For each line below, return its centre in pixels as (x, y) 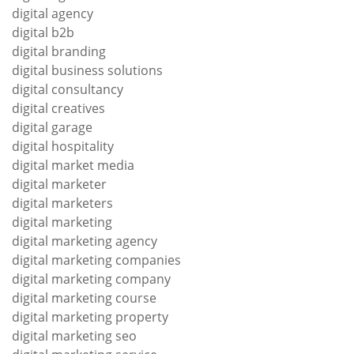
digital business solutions (87, 70)
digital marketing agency (85, 241)
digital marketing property (90, 316)
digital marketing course (84, 298)
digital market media (73, 165)
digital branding (59, 51)
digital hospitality (63, 146)
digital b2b (43, 32)
